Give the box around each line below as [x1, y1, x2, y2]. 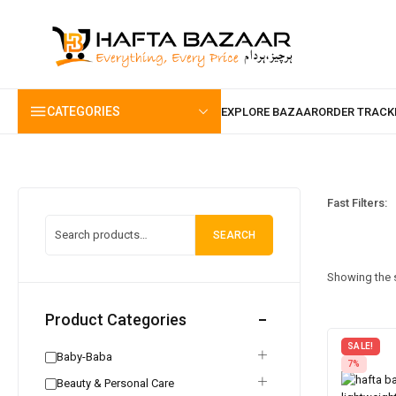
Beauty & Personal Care [57, 377, 174, 390]
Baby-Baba [57, 350, 112, 363]
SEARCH [213, 228, 255, 241]
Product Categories [45, 310, 187, 329]
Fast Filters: [327, 195, 387, 209]
